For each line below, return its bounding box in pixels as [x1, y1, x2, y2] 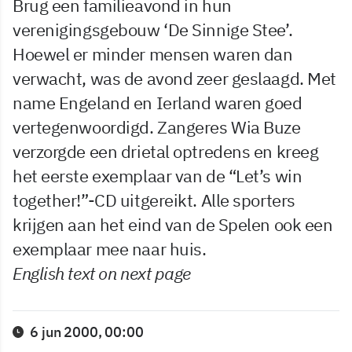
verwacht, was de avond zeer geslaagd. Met [13, 67, 336, 90]
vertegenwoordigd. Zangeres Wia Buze [13, 115, 301, 138]
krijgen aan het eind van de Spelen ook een [13, 213, 333, 236]
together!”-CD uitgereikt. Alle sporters [13, 189, 295, 211]
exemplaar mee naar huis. [13, 237, 207, 260]
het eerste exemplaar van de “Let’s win [13, 164, 302, 187]
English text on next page [13, 262, 191, 284]
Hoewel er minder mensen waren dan [13, 42, 293, 65]
